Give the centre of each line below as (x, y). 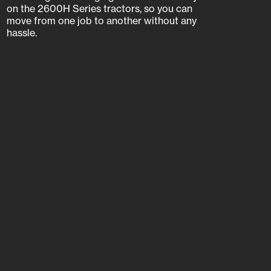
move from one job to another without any (102, 20)
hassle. (22, 32)
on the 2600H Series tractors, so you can (100, 8)
